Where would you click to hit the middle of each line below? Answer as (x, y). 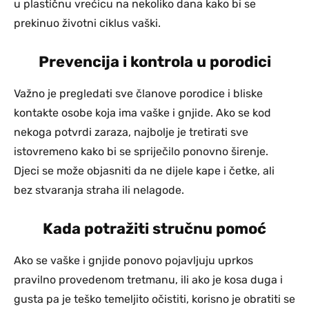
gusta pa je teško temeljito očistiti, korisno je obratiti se (154, 299)
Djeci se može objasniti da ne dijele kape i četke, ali (144, 170)
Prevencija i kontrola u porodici (154, 61)
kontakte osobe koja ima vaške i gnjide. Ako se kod (142, 112)
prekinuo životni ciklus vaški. (87, 23)
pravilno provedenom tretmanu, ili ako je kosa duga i (148, 279)
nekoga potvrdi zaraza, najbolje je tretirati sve (131, 132)
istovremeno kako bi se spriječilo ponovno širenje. (141, 151)
